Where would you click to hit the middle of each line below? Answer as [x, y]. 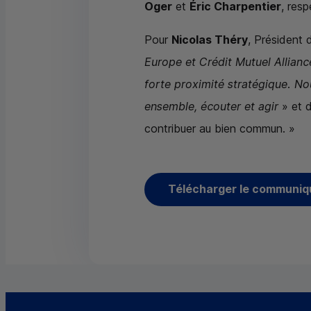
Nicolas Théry [210, 39]
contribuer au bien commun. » [220, 128]
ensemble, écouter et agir [211, 106]
